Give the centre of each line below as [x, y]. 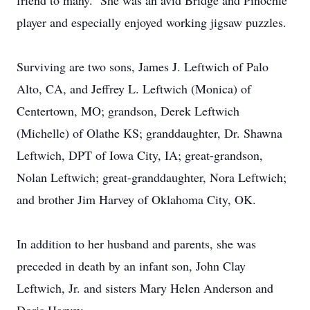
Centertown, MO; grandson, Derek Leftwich [128, 111]
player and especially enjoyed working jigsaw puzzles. [152, 22]
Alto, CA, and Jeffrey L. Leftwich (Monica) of [134, 89]
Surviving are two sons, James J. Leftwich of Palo [143, 66]
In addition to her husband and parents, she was [136, 244]
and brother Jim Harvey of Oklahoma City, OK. [136, 199]
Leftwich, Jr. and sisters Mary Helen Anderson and [145, 288]
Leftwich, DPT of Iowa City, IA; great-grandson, [140, 155]
